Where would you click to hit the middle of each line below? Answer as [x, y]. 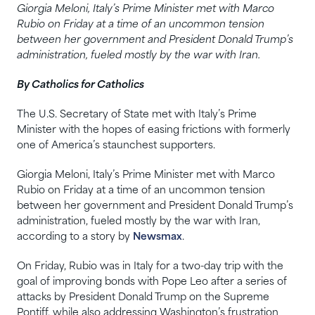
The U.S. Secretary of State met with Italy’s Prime [137, 115]
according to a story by [75, 237]
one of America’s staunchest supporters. [117, 146]
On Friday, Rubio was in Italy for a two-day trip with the [150, 266]
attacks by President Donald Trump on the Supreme [143, 297]
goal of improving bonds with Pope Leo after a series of [152, 282]
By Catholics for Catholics [81, 85]
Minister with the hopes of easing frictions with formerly [154, 130]
